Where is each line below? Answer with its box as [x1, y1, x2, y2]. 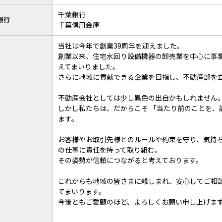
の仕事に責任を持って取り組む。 [58, 145, 162, 155]
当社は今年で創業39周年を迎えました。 [58, 41, 184, 51]
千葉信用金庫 [58, 20, 100, 30]
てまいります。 [58, 186, 106, 196]
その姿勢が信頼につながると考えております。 [58, 155, 203, 165]
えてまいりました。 [58, 61, 119, 71]
